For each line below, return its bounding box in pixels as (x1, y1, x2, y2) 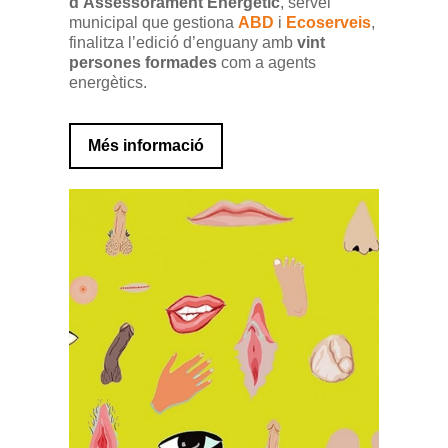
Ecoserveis (282, 14, 371, 32)
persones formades (69, 54, 221, 72)
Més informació (88, 137, 204, 155)
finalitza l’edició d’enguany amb (69, 34, 297, 52)
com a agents (221, 54, 316, 72)
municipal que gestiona (69, 14, 238, 32)
